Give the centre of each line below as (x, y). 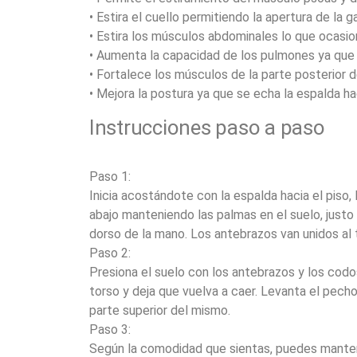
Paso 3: (110, 330)
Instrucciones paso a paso (207, 127)
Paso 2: (110, 253)
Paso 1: (110, 177)
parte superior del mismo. (160, 310)
